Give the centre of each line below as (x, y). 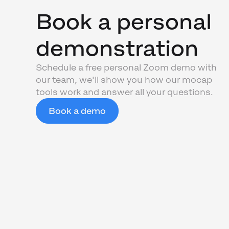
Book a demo (77, 111)
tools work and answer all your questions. (124, 92)
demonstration (117, 48)
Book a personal (123, 21)
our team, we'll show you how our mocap (124, 79)
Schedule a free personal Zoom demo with (126, 67)
